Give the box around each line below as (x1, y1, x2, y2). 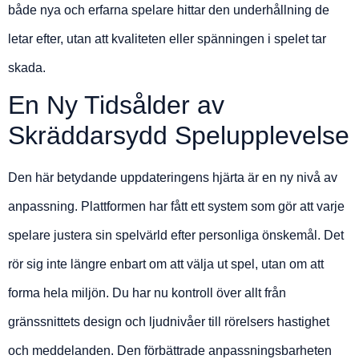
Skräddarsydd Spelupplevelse (8, 120, 349, 150)
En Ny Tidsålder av (8, 90, 224, 119)
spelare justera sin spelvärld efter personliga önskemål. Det (8, 228, 344, 242)
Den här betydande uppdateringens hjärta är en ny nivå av (8, 170, 337, 184)
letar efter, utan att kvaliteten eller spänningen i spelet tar (8, 31, 326, 46)
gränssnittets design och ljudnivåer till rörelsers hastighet (8, 314, 329, 329)
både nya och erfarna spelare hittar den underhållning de (8, 2, 329, 17)
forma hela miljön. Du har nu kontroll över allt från (8, 285, 286, 300)
